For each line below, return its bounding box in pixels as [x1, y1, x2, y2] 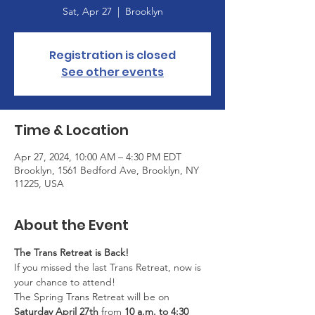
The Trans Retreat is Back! [14, 246, 129, 259]
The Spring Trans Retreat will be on [14, 290, 172, 303]
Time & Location [14, 120, 129, 140]
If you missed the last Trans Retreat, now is [14, 261, 204, 274]
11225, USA [14, 177, 64, 190]
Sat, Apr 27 [62, 5, 112, 18]
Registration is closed [49, 47, 176, 63]
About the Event [14, 215, 129, 235]
